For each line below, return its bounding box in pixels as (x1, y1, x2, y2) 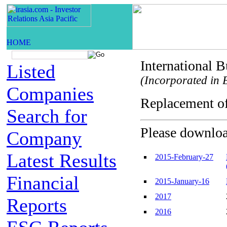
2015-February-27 (155, 153, 213, 161)
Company (7, 128, 82, 149)
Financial (7, 172, 79, 194)
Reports (7, 195, 67, 216)
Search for (7, 105, 87, 127)
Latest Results (7, 150, 117, 171)
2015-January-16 (155, 177, 209, 185)
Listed (7, 61, 55, 82)
